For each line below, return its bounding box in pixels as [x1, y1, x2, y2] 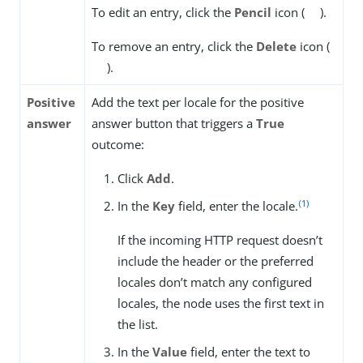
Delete [256, 38, 297, 55]
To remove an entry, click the [92, 38, 256, 55]
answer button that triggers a [92, 115, 256, 132]
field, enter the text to [187, 344, 310, 361]
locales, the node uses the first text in [117, 295, 324, 312]
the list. [117, 316, 158, 333]
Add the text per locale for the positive [92, 94, 304, 111]
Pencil [234, 4, 271, 21]
